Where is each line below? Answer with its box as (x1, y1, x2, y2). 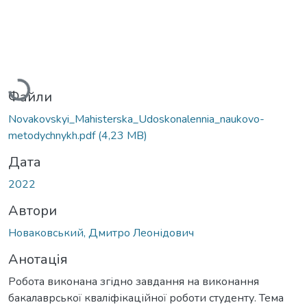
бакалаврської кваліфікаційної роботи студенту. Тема (8, 290, 284, 306)
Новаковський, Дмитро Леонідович (8, 225, 194, 241)
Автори (8, 201, 57, 220)
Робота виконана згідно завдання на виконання (8, 273, 259, 289)
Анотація (8, 249, 68, 269)
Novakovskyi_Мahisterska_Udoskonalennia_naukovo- (8, 111, 265, 127)
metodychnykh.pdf (8, 127, 98, 143)
